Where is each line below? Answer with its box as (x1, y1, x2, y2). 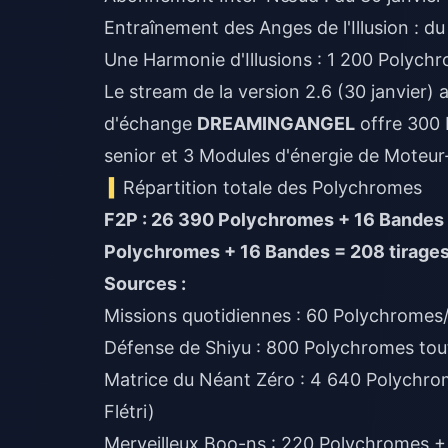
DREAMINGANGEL (197, 113, 355, 134)
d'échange (104, 113, 197, 134)
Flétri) (104, 401, 155, 422)
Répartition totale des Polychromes (123, 177, 423, 198)
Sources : (104, 273, 186, 294)
